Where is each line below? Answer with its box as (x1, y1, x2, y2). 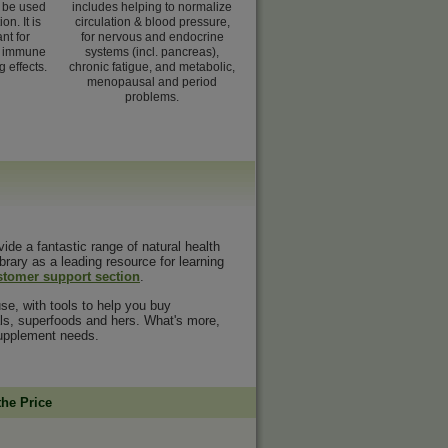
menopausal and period (87, 75, 217, 89)
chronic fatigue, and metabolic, (69, 60, 235, 74)
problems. (125, 90, 179, 104)
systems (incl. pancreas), (85, 45, 219, 59)
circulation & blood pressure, (74, 15, 230, 29)
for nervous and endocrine (80, 30, 224, 44)
